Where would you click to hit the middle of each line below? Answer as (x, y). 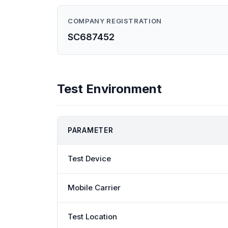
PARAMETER (91, 130)
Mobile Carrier (94, 188)
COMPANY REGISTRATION (115, 21)
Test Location (92, 217)
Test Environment (109, 89)
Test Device (89, 159)
